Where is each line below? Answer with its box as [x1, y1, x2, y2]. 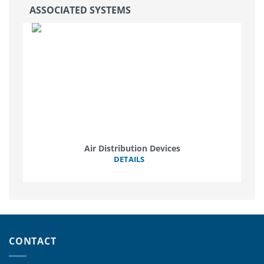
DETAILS [114, 153, 144, 164]
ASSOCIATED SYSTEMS [29, 3, 131, 16]
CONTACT [9, 234, 57, 247]
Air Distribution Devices [84, 142, 180, 154]
